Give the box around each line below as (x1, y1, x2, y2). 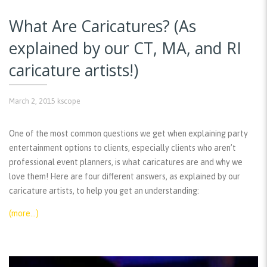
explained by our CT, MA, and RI (9, 38, 241, 60)
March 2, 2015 (9, 96, 55, 105)
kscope (57, 96, 80, 105)
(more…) (9, 208, 39, 218)
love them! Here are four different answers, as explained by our (9, 171, 240, 181)
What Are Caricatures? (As (9, 15, 196, 38)
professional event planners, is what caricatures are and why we (9, 157, 243, 167)
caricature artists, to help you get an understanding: (9, 185, 199, 195)
